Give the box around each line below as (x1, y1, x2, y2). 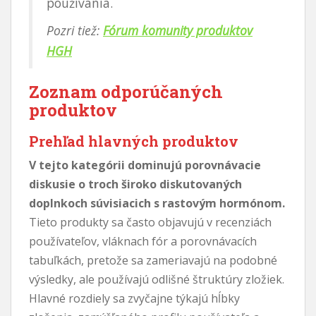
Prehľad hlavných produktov (29, 131, 238, 150)
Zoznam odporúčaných (29, 80, 223, 103)
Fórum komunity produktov (103, 21, 253, 39)
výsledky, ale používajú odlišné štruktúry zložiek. (29, 271, 284, 287)
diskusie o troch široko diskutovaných (29, 176, 242, 192)
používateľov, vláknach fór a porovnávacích (29, 233, 257, 249)
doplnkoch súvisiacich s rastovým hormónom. (29, 195, 285, 211)
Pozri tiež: (47, 21, 103, 39)
